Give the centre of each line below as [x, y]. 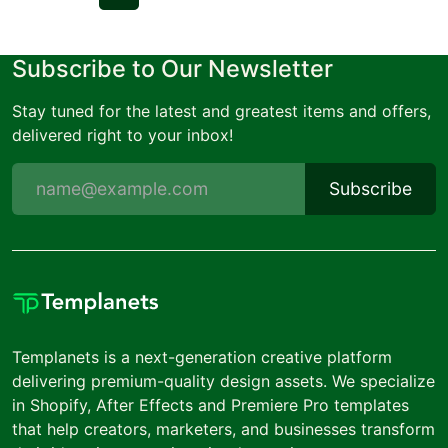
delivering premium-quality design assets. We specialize [223, 380]
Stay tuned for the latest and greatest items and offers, [221, 110]
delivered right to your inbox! [122, 134]
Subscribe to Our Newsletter [172, 68]
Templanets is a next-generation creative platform [202, 356]
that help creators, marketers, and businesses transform [223, 428]
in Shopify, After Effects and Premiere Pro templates [210, 404]
